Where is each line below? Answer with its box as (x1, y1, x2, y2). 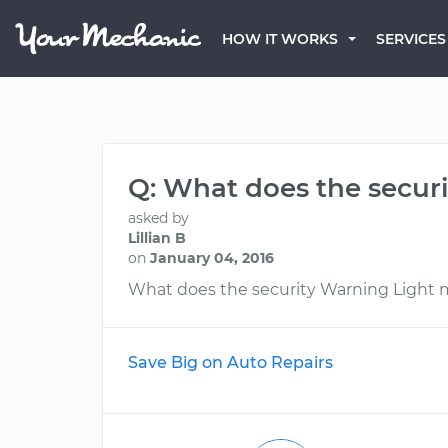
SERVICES (376, 30, 446, 48)
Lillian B (128, 229, 186, 247)
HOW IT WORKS (222, 30, 338, 48)
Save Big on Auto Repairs (128, 353, 333, 372)
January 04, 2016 (150, 249, 274, 267)
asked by (128, 209, 189, 227)
